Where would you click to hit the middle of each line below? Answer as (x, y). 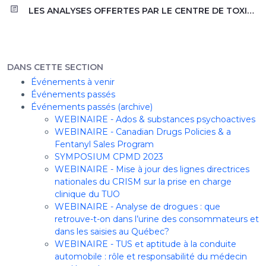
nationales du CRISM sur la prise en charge (143, 181)
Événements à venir (73, 82)
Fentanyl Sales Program (104, 144)
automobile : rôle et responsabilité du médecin (151, 256)
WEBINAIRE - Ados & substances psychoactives (155, 119)
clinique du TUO (87, 194)
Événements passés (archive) (92, 107)
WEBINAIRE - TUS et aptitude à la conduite (145, 244)
